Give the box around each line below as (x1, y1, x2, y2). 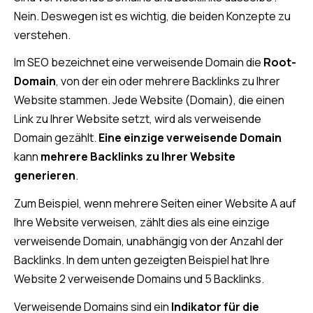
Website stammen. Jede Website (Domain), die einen (14, 92, 284, 108)
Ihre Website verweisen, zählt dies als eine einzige (14, 214, 270, 231)
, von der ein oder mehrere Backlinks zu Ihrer (56, 73, 280, 89)
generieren (14, 168, 75, 184)
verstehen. (14, 27, 71, 43)
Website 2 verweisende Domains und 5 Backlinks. (14, 271, 264, 287)
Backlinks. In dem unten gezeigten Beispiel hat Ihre (14, 252, 270, 268)
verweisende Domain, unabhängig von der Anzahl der (14, 233, 284, 249)
